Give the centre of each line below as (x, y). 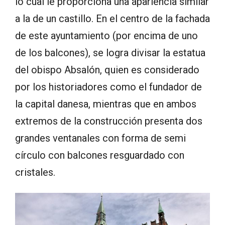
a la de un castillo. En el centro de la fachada (113, 18)
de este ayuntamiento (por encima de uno (106, 35)
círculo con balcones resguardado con (100, 155)
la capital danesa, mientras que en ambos (106, 104)
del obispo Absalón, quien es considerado (107, 70)
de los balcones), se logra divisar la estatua (110, 52)
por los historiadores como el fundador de (108, 87)
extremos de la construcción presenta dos (109, 121)
